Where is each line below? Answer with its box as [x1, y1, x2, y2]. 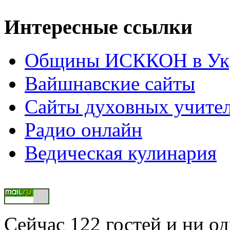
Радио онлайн [25, 118, 142, 141]
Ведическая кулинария [25, 141, 217, 164]
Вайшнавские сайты [25, 72, 195, 94]
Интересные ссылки [4, 15, 193, 39]
